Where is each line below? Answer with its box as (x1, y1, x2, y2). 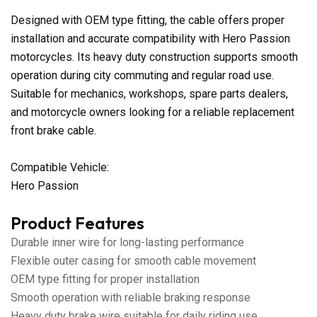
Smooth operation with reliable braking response (11, 290, 250, 304)
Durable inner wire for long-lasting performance (11, 235, 244, 249)
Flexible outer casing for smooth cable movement (11, 253, 256, 267)
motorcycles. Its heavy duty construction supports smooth (11, 50, 298, 64)
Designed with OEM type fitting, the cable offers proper (11, 13, 284, 27)
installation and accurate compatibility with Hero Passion (11, 31, 290, 45)
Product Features (11, 212, 144, 234)
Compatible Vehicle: (11, 160, 109, 174)
